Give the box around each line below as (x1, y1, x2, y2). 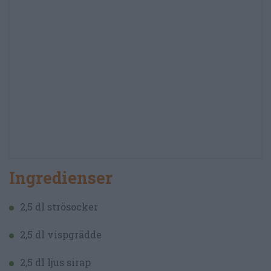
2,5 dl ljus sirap (20, 255, 91, 269)
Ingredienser (9, 166, 113, 188)
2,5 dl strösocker (20, 200, 98, 213)
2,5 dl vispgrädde (20, 227, 102, 241)
